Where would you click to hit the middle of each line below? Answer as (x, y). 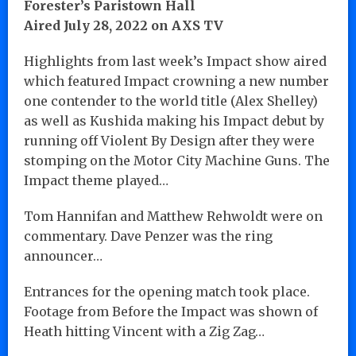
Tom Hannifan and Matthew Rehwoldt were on (173, 216)
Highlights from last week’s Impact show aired (175, 61)
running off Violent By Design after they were (169, 140)
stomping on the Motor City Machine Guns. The (177, 160)
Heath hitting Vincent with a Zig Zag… (144, 331)
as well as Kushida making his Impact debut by (174, 120)
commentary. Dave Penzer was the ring (148, 236)
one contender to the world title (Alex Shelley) (171, 101)
